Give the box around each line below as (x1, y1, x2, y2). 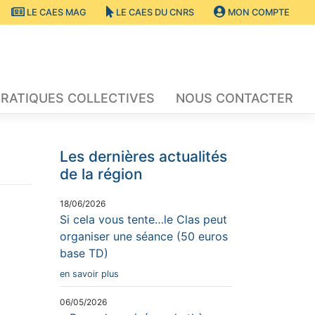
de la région (60, 165, 143, 183)
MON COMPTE (226, 7, 290, 18)
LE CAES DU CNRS (114, 7, 194, 18)
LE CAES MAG (25, 7, 86, 18)
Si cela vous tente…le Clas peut (60, 212, 227, 226)
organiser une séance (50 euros (60, 229, 228, 243)
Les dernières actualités (60, 147, 227, 165)
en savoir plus (60, 268, 119, 279)
